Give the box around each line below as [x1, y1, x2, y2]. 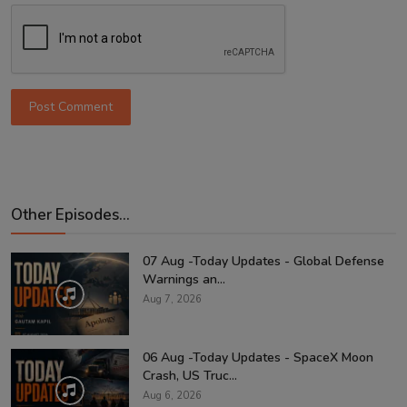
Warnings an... [143, 270, 225, 288]
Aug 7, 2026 [143, 292, 202, 306]
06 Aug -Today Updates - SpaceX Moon [143, 348, 373, 366]
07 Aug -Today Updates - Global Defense [143, 252, 384, 270]
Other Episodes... [11, 203, 130, 225]
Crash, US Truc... [143, 366, 237, 384]
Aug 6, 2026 [143, 388, 202, 402]
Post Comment [29, 98, 114, 116]
